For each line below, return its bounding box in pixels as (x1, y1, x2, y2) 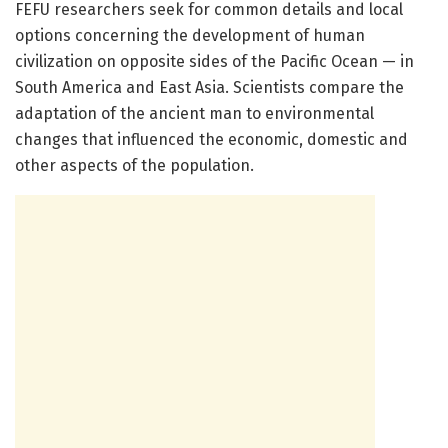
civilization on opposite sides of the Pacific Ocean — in (15, 51, 414, 71)
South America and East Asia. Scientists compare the (15, 77, 404, 97)
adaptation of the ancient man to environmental (15, 103, 374, 123)
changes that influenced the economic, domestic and (15, 129, 408, 149)
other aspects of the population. (15, 155, 254, 175)
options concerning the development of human (15, 25, 365, 45)
